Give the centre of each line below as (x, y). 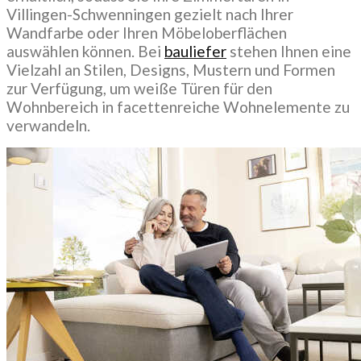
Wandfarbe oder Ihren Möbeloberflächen (147, 33)
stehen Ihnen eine (289, 52)
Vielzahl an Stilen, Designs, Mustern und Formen (171, 70)
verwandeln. (48, 126)
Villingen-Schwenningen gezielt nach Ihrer (150, 15)
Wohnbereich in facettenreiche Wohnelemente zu (178, 107)
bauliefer (195, 52)
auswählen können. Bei (85, 52)
